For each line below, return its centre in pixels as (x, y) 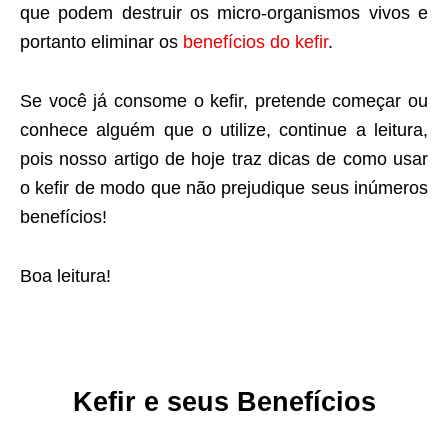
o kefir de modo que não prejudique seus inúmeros (224, 188)
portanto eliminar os (101, 42)
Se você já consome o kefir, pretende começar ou (224, 101)
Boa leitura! (65, 276)
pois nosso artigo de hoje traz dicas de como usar (224, 159)
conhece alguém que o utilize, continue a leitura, (224, 130)
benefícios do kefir (255, 42)
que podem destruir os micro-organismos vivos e (224, 13)
